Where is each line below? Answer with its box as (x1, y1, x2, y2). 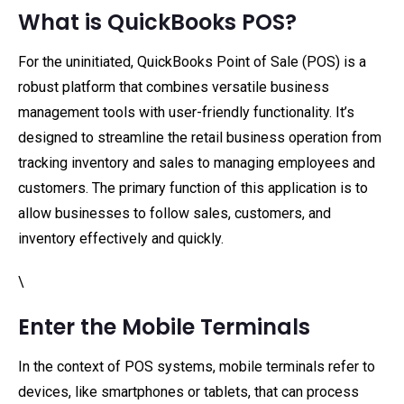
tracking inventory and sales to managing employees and (18, 154, 375, 171)
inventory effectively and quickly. (18, 230, 224, 247)
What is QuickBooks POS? (18, 7, 297, 37)
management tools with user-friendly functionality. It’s (18, 104, 354, 121)
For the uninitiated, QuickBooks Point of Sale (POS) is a (18, 53, 366, 70)
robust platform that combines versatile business (18, 78, 329, 96)
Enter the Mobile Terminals (18, 312, 310, 342)
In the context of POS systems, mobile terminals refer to (18, 358, 375, 375)
